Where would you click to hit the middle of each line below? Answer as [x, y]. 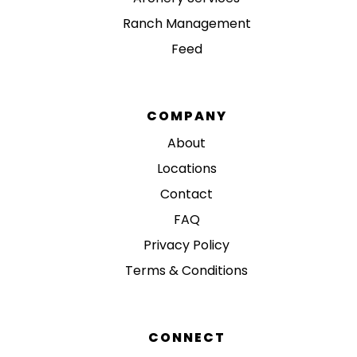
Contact [187, 194]
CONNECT [186, 337]
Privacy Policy [187, 245]
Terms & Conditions [187, 270]
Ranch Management [186, 23]
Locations [186, 168]
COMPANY [186, 116]
